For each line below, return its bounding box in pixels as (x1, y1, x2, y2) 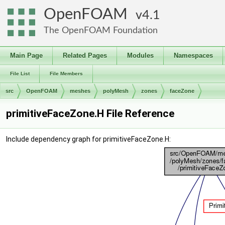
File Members (50, 71, 83, 76)
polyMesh (103, 88, 129, 94)
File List (10, 71, 30, 76)
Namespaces (174, 52, 213, 59)
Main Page (10, 52, 43, 59)
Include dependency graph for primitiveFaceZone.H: (6, 135, 171, 143)
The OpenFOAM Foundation (44, 26, 158, 35)
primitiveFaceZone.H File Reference (6, 107, 174, 120)
